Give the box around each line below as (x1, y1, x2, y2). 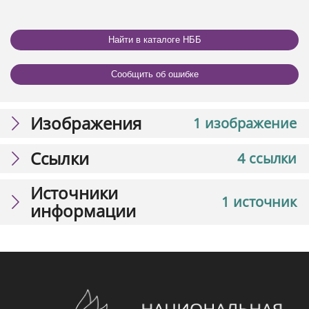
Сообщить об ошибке (110, 69, 199, 80)
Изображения (30, 111, 141, 134)
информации (30, 199, 136, 222)
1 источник (221, 192, 297, 211)
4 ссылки (237, 148, 297, 168)
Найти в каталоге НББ (108, 34, 201, 46)
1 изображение (193, 113, 297, 132)
